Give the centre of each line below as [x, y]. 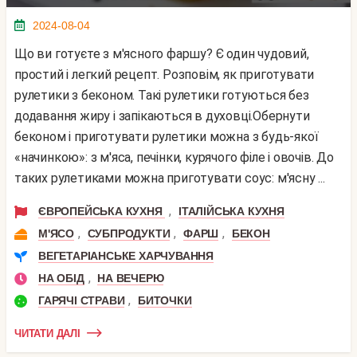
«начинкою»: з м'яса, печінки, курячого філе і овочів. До [174, 158]
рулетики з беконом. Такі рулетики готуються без [162, 96]
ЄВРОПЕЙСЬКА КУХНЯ [102, 212]
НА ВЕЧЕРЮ [131, 279]
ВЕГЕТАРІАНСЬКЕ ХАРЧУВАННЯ [126, 256]
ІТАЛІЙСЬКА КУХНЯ [231, 212]
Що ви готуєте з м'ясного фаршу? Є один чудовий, [21, 54]
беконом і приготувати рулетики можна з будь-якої [167, 137]
